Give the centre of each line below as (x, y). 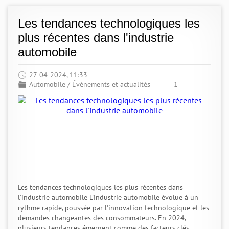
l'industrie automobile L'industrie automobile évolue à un (108, 197)
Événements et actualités (111, 84)
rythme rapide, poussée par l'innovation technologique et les (113, 208)
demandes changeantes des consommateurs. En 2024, (102, 218)
